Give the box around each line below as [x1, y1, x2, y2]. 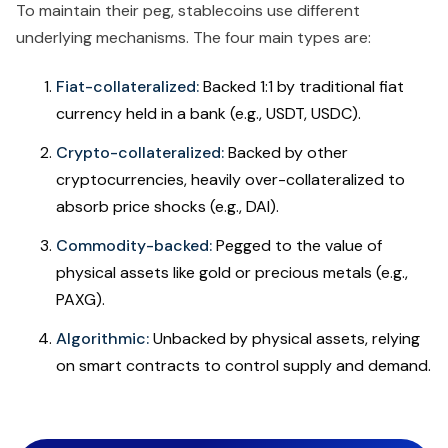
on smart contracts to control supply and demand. [56, 355, 431, 377]
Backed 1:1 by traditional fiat [199, 76, 404, 98]
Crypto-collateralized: [56, 142, 224, 164]
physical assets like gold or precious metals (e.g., [56, 262, 408, 284]
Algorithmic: [56, 328, 149, 350]
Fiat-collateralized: [56, 76, 199, 98]
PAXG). [56, 289, 105, 311]
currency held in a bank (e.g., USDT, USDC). [56, 103, 361, 125]
